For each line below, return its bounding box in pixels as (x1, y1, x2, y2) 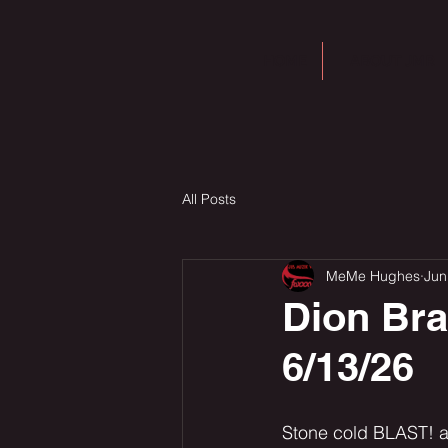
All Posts (182, 189, 236, 208)
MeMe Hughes (326, 266, 420, 285)
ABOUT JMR (350, 52, 435, 70)
